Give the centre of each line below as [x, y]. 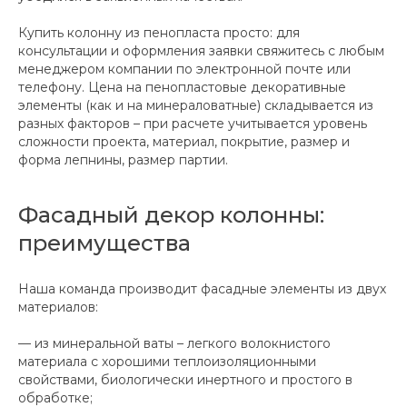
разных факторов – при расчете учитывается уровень [193, 124]
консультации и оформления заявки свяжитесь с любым [201, 51]
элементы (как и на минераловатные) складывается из [196, 106]
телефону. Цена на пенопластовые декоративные [182, 88]
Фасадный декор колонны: [171, 215]
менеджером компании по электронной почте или [184, 69]
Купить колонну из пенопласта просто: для [159, 33]
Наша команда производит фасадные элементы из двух [202, 289]
